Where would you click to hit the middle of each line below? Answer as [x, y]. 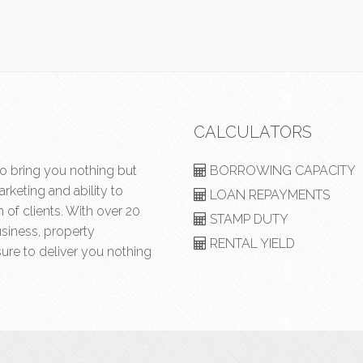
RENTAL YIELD [251, 243]
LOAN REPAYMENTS [268, 195]
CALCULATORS [253, 132]
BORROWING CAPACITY [281, 171]
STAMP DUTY [248, 219]
